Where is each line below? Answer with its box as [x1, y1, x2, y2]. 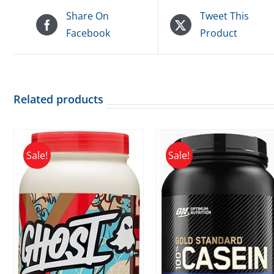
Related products [13, 92, 103, 107]
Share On [66, 9, 109, 23]
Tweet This [199, 9, 249, 23]
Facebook [66, 26, 111, 40]
